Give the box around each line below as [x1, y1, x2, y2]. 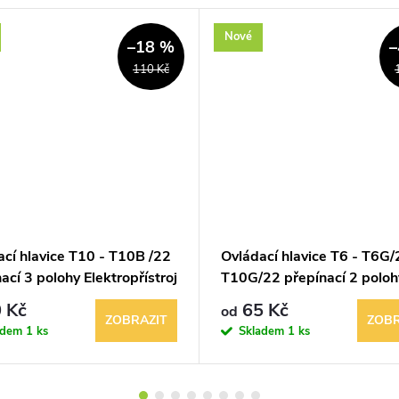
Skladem [239, 322, 288, 339]
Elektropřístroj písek [221, 289, 354, 309]
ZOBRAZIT [105, 311, 167, 329]
